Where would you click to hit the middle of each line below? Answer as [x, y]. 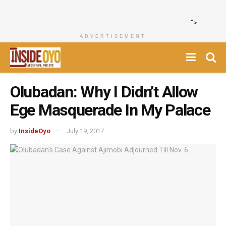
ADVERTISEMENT [113, 36]
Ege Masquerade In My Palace [110, 110]
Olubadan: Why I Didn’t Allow [104, 92]
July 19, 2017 [85, 131]
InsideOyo [35, 131]
